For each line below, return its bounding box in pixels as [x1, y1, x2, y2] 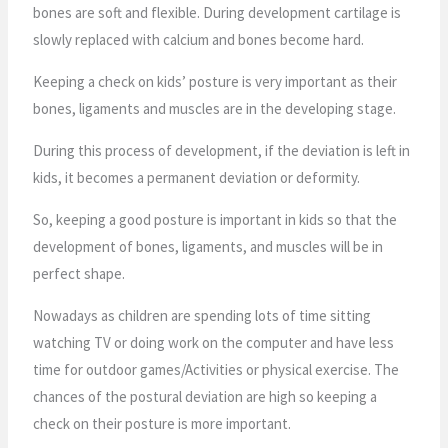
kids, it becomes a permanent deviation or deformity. [33, 167, 361, 187]
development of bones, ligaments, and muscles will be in [33, 236, 384, 256]
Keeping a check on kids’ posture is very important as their [33, 71, 398, 91]
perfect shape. [33, 263, 126, 283]
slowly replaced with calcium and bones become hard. [33, 29, 365, 49]
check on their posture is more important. [33, 413, 292, 433]
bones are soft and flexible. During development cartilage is [33, 2, 402, 22]
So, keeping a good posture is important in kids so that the [33, 209, 398, 229]
